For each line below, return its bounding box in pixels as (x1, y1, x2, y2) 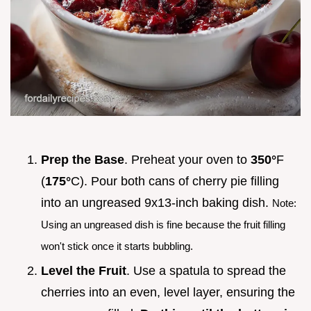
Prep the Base (41, 152, 124, 167)
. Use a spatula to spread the (126, 264, 286, 278)
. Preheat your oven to (124, 152, 251, 167)
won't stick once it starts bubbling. (41, 239, 193, 252)
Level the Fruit (41, 264, 126, 278)
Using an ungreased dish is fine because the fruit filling (41, 218, 285, 230)
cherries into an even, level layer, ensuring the (41, 285, 295, 300)
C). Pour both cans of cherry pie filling (71, 174, 279, 188)
